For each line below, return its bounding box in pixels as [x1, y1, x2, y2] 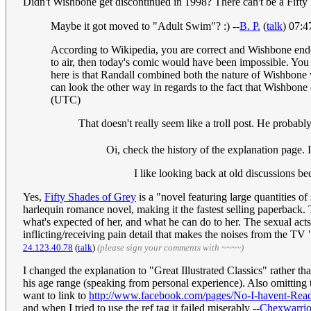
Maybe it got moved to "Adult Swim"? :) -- [51, 19, 239, 32]
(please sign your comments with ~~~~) [97, 242, 244, 253]
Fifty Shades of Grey [44, 191, 136, 203]
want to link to [23, 289, 89, 302]
